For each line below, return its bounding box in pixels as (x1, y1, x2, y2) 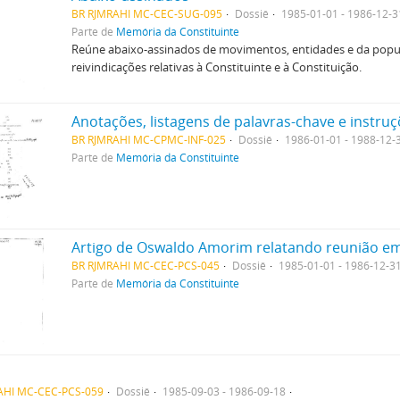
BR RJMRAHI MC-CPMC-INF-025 (71, 132, 226, 146)
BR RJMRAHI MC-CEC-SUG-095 (71, 6, 222, 21)
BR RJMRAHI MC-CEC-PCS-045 (71, 258, 220, 272)
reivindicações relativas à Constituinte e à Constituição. (71, 59, 362, 75)
